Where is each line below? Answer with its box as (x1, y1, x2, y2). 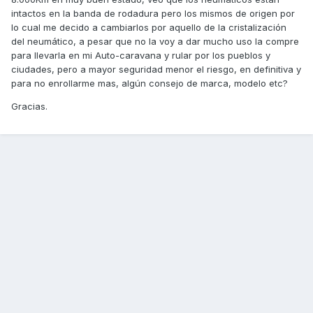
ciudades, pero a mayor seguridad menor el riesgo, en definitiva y (11, 64, 301, 75)
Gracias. (11, 101, 48, 112)
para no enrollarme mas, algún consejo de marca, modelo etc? (11, 78, 288, 89)
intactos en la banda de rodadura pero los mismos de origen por (11, 8, 295, 20)
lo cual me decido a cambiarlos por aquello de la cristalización (11, 22, 286, 34)
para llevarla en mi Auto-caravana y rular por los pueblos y (11, 50, 270, 61)
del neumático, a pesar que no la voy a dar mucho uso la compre (11, 36, 299, 48)
